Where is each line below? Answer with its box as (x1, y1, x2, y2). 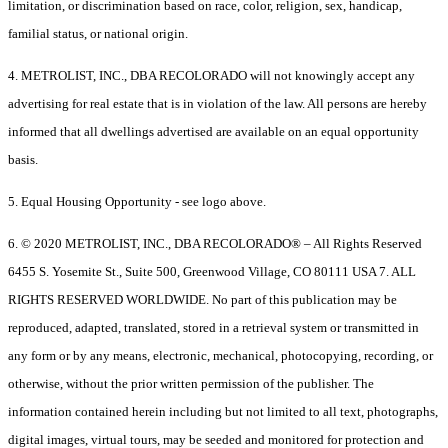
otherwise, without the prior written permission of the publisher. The (8, 376, 374, 392)
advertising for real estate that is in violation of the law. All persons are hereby (8, 96, 427, 112)
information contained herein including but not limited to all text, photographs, (8, 404, 438, 420)
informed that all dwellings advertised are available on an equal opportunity (8, 124, 419, 140)
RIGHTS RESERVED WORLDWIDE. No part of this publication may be (8, 292, 397, 308)
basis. (8, 152, 38, 168)
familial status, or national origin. (8, 26, 188, 42)
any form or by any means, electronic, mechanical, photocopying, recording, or (8, 348, 433, 364)
